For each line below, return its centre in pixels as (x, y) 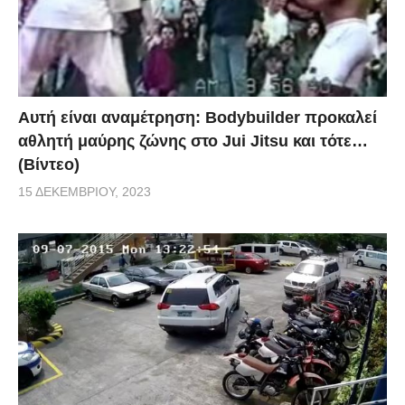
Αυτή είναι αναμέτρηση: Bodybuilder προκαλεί (198, 117)
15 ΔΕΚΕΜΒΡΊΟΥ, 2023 (85, 191)
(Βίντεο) (49, 164)
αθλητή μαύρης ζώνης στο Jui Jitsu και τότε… (193, 141)
